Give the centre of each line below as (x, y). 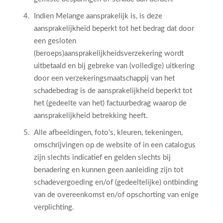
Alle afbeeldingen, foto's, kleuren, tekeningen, (108, 133)
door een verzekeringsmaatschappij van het (104, 78)
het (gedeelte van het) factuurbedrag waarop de (110, 103)
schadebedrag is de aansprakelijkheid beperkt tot (113, 91)
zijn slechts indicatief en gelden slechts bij (102, 158)
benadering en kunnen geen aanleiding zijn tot (109, 170)
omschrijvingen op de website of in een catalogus (115, 145)
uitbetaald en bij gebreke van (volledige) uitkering (114, 66)
